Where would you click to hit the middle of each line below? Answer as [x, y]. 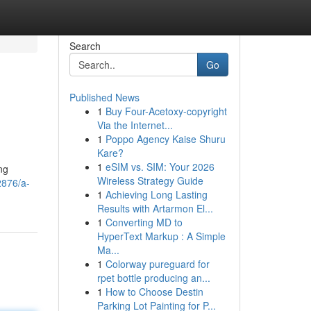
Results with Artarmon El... [155, 208]
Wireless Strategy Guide [150, 180]
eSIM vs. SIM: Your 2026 [160, 167]
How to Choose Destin [154, 292]
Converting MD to [144, 222]
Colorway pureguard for [157, 264]
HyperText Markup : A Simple [161, 236]
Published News [104, 97]
